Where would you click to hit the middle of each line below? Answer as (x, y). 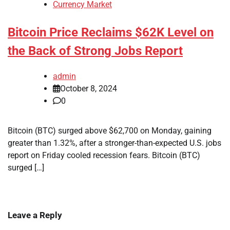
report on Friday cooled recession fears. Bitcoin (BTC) (104, 156)
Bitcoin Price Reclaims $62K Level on (111, 33)
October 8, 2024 (89, 89)
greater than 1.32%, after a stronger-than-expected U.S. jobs (114, 143)
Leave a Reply (35, 215)
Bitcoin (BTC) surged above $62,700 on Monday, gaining (110, 131)
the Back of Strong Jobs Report (95, 51)
